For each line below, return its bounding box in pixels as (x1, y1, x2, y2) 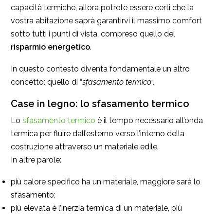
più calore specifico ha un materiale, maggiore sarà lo (11, 177, 200, 187)
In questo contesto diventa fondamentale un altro (11, 64, 190, 74)
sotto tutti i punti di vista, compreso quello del (11, 29, 175, 39)
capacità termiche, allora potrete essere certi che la (11, 3, 194, 13)
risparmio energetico (11, 42, 90, 52)
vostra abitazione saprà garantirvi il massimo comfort (11, 16, 202, 26)
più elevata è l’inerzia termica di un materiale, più (11, 203, 182, 213)
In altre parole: (11, 155, 61, 165)
